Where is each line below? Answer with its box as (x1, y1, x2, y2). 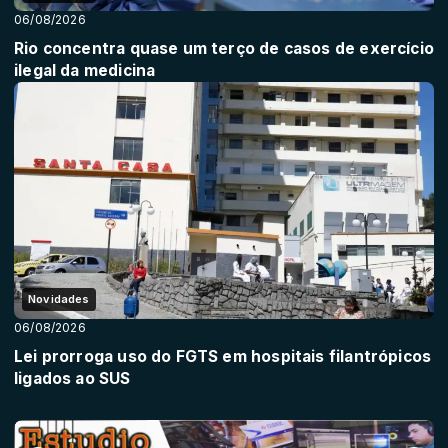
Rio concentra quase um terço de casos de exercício (14, 39, 434, 59)
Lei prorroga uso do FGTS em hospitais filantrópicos (14, 346, 432, 366)
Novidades (28, 291, 90, 306)
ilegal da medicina (14, 61, 156, 81)
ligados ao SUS (14, 368, 131, 388)
